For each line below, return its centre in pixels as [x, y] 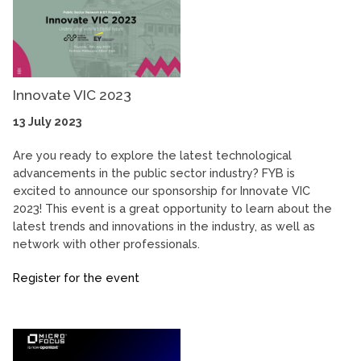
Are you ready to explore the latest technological [152, 155]
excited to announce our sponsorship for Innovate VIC [162, 190]
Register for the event [76, 277]
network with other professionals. [106, 243]
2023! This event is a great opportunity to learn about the [172, 208]
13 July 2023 [48, 121]
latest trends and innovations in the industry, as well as [164, 226]
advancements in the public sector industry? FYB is [154, 172]
